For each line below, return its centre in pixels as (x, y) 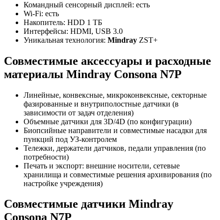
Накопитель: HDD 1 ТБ (63, 22)
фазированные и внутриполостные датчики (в (101, 104)
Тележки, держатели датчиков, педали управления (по (115, 148)
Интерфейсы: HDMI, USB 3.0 (73, 31)
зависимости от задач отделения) (79, 112)
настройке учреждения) (63, 183)
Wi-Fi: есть (41, 13)
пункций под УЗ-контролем (70, 139)
